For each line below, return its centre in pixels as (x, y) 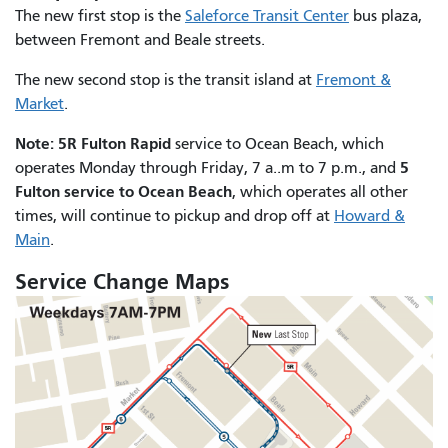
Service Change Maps (122, 281)
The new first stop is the (100, 15)
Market (39, 103)
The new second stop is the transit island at (165, 79)
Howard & (369, 215)
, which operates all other (320, 191)
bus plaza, (385, 15)
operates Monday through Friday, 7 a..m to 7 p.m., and (207, 167)
